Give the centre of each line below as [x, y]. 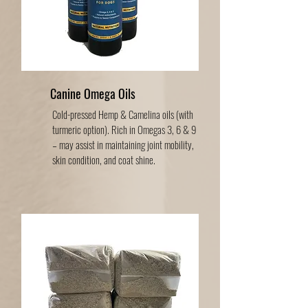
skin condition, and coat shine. [104, 159]
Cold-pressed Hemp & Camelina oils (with [123, 114]
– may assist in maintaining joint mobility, [123, 144]
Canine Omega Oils [93, 93]
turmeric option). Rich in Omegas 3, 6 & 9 [124, 129]
